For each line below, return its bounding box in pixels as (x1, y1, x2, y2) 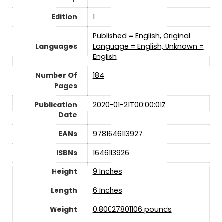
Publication (34, 100, 77, 110)
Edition (51, 12, 77, 22)
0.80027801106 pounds (92, 204, 172, 215)
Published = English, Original (92, 31, 190, 41)
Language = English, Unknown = (92, 41, 204, 52)
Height (51, 166, 77, 177)
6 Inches (92, 185, 122, 196)
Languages (35, 41, 77, 52)
